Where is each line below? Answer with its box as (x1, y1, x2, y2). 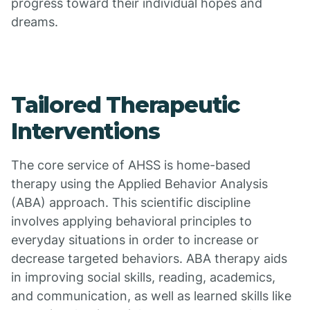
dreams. (11, 15, 58, 29)
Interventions (11, 118, 160, 145)
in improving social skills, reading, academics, (11, 270, 275, 284)
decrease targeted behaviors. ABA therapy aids (11, 251, 287, 266)
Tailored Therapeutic (11, 91, 239, 118)
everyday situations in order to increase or (11, 232, 259, 247)
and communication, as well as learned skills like (11, 289, 291, 303)
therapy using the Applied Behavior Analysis (11, 176, 268, 191)
